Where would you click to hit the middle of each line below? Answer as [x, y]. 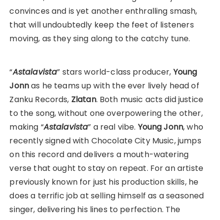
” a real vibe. [113, 127]
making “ [27, 127]
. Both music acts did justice [150, 100]
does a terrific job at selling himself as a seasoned [107, 196]
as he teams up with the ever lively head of [114, 86]
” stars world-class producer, [115, 72]
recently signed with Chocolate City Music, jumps [105, 141]
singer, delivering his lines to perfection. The [95, 210]
